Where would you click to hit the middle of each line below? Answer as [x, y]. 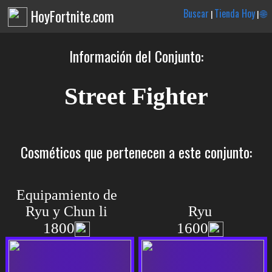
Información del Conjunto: [136, 56]
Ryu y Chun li [67, 211]
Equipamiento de [66, 195]
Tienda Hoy [235, 13]
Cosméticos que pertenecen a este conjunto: [136, 152]
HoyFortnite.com [73, 16]
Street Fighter [136, 96]
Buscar [196, 13]
